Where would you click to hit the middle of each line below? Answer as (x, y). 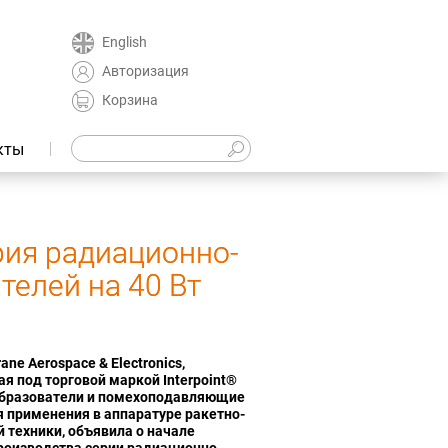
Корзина (130, 99)
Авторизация (145, 70)
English (124, 41)
